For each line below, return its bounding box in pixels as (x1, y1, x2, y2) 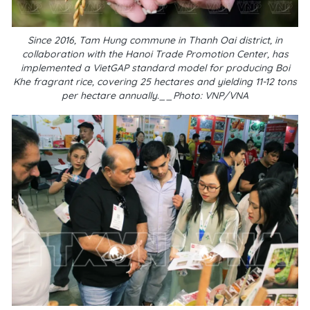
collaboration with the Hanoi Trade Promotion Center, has (21, 48, 289, 60)
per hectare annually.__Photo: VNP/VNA (62, 89, 248, 102)
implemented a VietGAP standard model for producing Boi (20, 62, 290, 74)
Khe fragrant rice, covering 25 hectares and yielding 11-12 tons (13, 75, 297, 88)
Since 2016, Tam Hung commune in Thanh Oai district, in (28, 34, 282, 46)
